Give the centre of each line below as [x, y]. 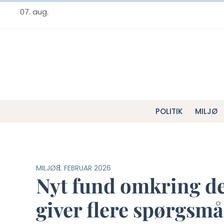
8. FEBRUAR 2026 [83, 168]
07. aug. [34, 12]
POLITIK [169, 111]
